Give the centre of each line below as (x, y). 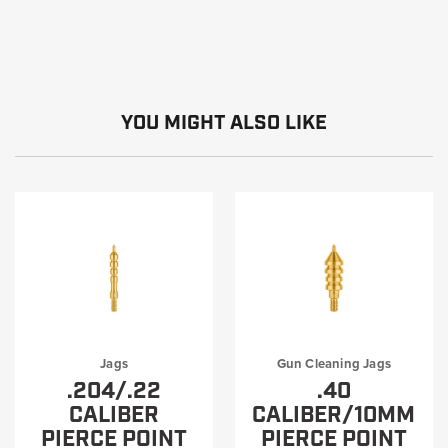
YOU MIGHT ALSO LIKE (224, 122)
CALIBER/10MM (334, 415)
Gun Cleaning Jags (334, 363)
